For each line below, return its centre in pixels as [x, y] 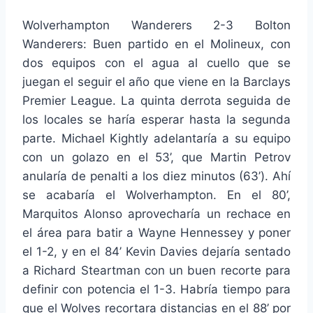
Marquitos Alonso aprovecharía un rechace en [156, 213]
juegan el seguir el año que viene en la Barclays [156, 81]
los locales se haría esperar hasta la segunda [156, 119]
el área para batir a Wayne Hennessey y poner [156, 232]
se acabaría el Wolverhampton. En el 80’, [156, 195]
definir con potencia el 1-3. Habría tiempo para [156, 289]
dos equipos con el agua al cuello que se [156, 63]
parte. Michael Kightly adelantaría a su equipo [156, 138]
